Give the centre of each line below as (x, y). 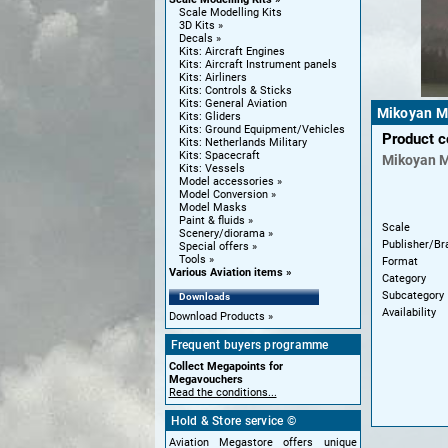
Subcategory (412, 295)
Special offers (213, 246)
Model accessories (226, 181)
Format (399, 261)
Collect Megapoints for (225, 366)
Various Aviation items (225, 272)
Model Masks (212, 207)
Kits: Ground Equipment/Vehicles (261, 129)
